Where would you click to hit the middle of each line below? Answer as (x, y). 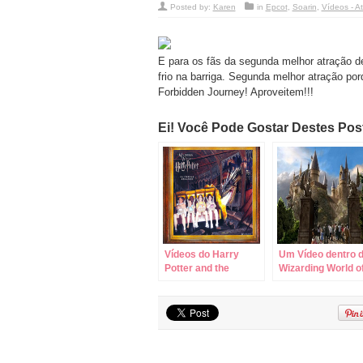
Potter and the (196, 269)
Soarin (304, 7)
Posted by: (191, 7)
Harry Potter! (309, 282)
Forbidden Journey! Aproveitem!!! (235, 92)
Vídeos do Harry (201, 255)
